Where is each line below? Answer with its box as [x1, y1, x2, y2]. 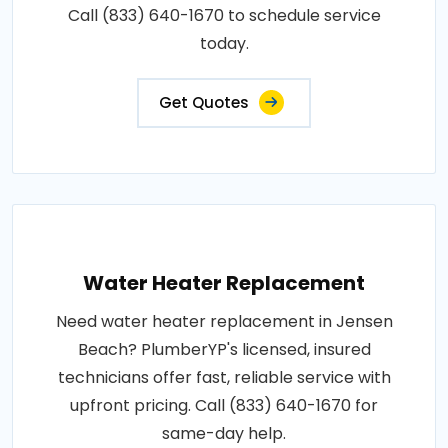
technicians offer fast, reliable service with [57, 365, 391, 389]
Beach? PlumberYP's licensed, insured [77, 337, 371, 361]
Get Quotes [159, 91, 249, 113]
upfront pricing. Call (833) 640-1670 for [70, 393, 378, 417]
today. [199, 31, 249, 55]
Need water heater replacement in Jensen [55, 309, 393, 333]
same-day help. [162, 421, 286, 445]
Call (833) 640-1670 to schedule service [67, 3, 381, 27]
